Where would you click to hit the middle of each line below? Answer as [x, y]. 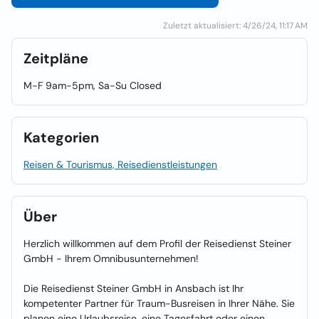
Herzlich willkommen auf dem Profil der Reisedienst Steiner [157, 244]
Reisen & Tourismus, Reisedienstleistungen [120, 164]
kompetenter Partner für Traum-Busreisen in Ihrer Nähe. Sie [159, 303]
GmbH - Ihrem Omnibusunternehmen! [111, 258]
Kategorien [61, 137]
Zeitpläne [56, 58]
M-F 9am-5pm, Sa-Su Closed [93, 85]
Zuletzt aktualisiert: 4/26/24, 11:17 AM [235, 26]
